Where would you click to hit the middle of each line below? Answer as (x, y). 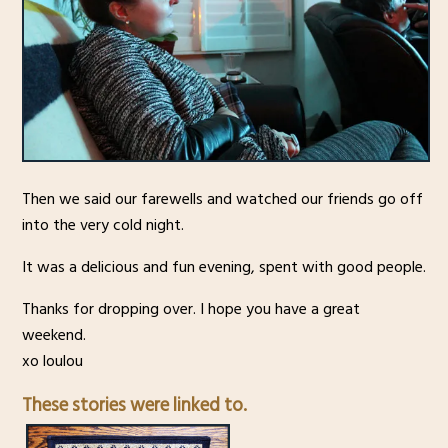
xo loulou (52, 361)
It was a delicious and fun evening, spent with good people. (223, 267)
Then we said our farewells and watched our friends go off (222, 199)
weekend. (53, 335)
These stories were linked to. (134, 405)
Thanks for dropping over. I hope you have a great (190, 309)
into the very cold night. (102, 225)
